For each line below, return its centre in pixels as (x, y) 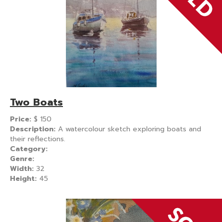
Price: (22, 119)
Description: (34, 129)
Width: (23, 168)
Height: (25, 178)
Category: (29, 149)
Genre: (22, 159)
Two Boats (36, 102)
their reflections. (38, 139)
